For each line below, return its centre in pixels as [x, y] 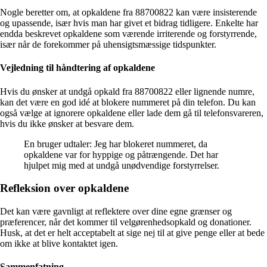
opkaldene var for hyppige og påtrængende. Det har [121, 154]
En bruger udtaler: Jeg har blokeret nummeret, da [116, 144]
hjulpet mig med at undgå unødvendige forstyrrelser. [122, 165]
